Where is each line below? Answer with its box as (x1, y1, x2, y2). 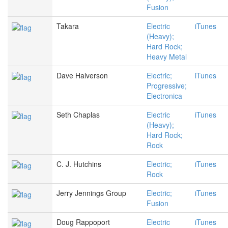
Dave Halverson (56, 70, 108, 81)
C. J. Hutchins (56, 159, 101, 169)
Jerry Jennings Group (56, 188, 126, 198)
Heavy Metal (147, 51, 187, 62)
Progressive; (147, 80, 187, 91)
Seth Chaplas (56, 109, 100, 120)
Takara (56, 21, 79, 32)
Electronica (147, 91, 182, 101)
